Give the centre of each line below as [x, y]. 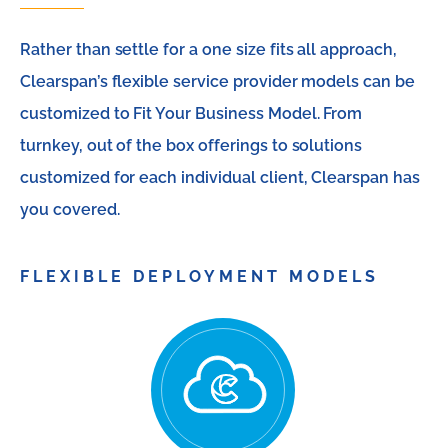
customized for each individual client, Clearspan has [220, 177]
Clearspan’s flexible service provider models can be [217, 81]
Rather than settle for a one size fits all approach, [208, 49]
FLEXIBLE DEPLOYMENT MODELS [199, 276]
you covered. [70, 209]
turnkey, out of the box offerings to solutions [191, 145]
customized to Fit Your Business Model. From [191, 113]
